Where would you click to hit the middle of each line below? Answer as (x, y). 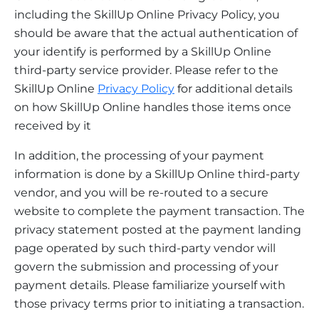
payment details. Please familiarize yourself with (150, 285)
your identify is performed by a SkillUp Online (143, 51)
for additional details (234, 88)
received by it (53, 125)
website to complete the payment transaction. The (159, 211)
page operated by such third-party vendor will (145, 248)
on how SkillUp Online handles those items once (153, 107)
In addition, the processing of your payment (139, 155)
